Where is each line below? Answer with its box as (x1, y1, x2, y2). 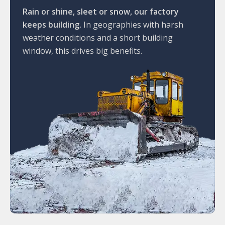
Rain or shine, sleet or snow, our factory (23, 6, 179, 17)
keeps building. (23, 19, 81, 30)
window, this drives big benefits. (23, 45, 142, 56)
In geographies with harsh (81, 19, 183, 30)
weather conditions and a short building (23, 32, 173, 43)
